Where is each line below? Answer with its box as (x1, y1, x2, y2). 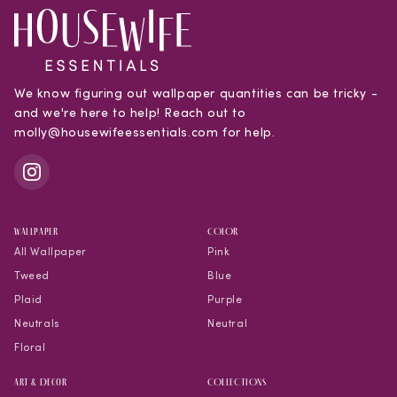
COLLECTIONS (207, 377, 267, 388)
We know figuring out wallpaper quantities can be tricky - (14, 84, 378, 101)
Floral (14, 340, 46, 354)
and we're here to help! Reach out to (14, 104, 246, 121)
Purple (207, 292, 243, 306)
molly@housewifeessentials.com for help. (14, 123, 276, 140)
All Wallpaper (14, 245, 87, 258)
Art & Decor (14, 377, 67, 388)
